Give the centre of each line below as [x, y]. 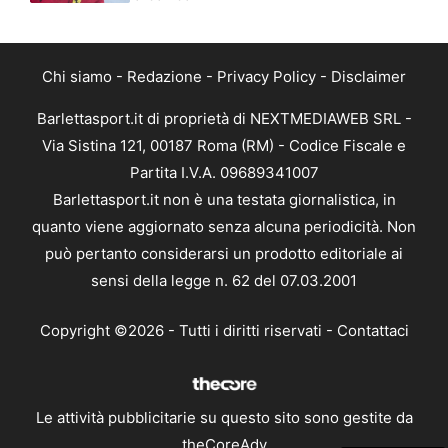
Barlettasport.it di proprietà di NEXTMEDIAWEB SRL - [224, 119]
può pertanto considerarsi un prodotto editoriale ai [224, 254]
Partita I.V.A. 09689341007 [224, 173]
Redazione [164, 77]
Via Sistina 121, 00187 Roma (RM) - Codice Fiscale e [224, 146]
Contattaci [372, 330]
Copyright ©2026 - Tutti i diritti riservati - [188, 330]
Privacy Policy [266, 77]
